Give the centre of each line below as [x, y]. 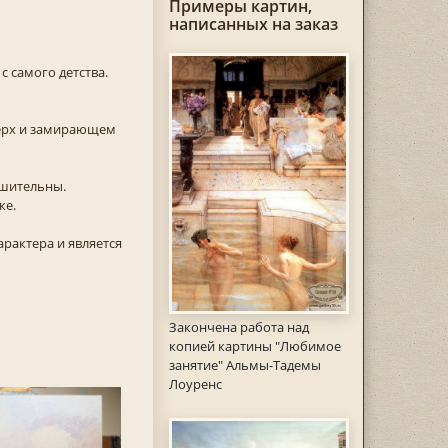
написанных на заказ [253, 24]
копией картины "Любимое [254, 346]
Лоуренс [195, 384]
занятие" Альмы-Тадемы [244, 365]
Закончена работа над [238, 327]
